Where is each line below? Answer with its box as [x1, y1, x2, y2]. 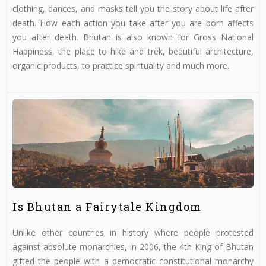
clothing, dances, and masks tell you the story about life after [12, 3, 254, 15]
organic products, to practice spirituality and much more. [12, 60, 229, 72]
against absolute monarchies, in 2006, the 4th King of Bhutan [12, 241, 254, 253]
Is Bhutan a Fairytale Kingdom [12, 199, 202, 214]
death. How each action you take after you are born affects [12, 17, 254, 29]
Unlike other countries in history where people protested [12, 227, 254, 239]
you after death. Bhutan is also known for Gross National [12, 31, 254, 43]
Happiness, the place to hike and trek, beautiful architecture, [12, 46, 254, 58]
